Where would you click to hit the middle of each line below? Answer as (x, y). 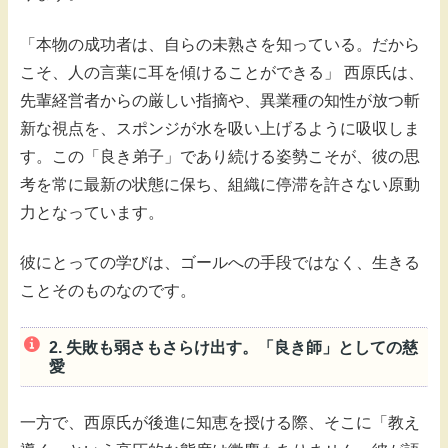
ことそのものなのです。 (108, 290)
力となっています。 (92, 212)
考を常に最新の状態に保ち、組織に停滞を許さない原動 (220, 184)
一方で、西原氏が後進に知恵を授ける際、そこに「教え (220, 422)
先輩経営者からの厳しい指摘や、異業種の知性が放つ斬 (220, 100)
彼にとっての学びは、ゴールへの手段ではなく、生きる (220, 262)
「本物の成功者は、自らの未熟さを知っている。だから (220, 44)
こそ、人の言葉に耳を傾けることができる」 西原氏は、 (222, 72)
